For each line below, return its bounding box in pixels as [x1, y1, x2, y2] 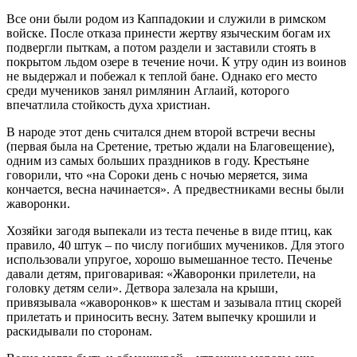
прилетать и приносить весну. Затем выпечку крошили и [6, 309, 316, 324]
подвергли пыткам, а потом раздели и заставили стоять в [6, 40, 316, 54]
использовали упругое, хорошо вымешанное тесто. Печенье [6, 252, 332, 266]
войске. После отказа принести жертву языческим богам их [6, 25, 331, 40]
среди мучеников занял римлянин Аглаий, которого [6, 83, 289, 97]
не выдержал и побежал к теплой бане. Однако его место [6, 69, 317, 83]
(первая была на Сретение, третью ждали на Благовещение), [6, 139, 335, 153]
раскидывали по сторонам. [6, 324, 152, 338]
